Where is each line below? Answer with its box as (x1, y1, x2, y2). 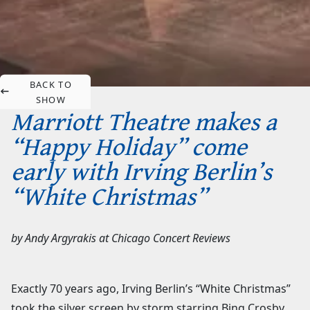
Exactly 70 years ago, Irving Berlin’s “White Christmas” (11, 280, 291, 296)
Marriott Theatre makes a (11, 102, 277, 139)
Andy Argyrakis (25, 230, 96, 246)
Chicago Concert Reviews (111, 230, 230, 246)
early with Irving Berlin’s (11, 152, 272, 189)
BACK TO (29, 77, 72, 91)
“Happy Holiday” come (11, 127, 247, 164)
